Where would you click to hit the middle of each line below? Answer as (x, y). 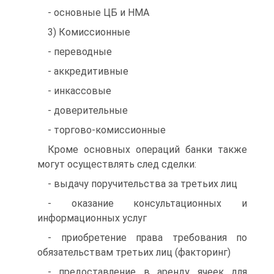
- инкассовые (80, 91)
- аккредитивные (88, 71)
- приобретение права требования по (147, 238)
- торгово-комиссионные (107, 130)
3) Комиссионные (89, 32)
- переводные (80, 52)
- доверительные (88, 110)
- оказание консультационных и (147, 203)
